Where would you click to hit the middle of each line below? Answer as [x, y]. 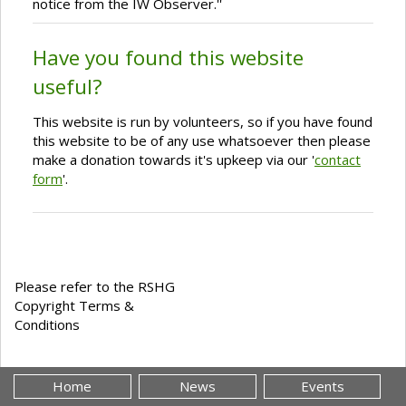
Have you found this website [168, 58]
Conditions [47, 325]
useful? [68, 87]
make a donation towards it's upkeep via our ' [174, 160]
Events [322, 387]
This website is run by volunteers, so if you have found [203, 122]
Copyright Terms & [74, 306]
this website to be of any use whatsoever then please [202, 141]
